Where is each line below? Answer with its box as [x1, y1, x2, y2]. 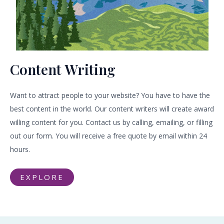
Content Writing [10, 60, 115, 78]
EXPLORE [20, 172, 64, 182]
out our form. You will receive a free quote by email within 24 [10, 131, 207, 140]
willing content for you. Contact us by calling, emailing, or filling [10, 117, 212, 127]
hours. [10, 144, 30, 154]
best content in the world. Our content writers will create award [10, 104, 214, 113]
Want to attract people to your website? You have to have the [10, 90, 210, 100]
